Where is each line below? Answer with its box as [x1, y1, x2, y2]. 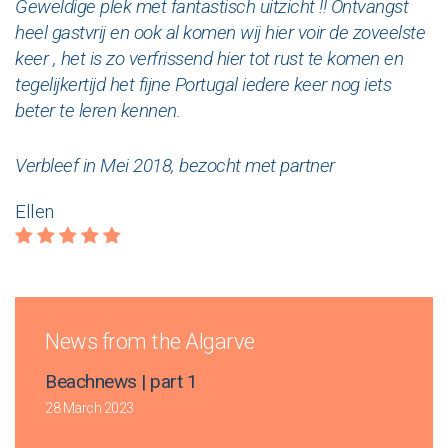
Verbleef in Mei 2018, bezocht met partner [15, 153, 335, 177]
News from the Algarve [45, 328, 255, 354]
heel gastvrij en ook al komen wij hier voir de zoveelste [15, 21, 425, 44]
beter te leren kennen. [15, 99, 180, 122]
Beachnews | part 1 [45, 369, 197, 393]
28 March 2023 [45, 399, 134, 416]
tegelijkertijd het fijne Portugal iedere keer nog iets [15, 73, 391, 96]
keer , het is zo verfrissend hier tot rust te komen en [15, 47, 403, 70]
